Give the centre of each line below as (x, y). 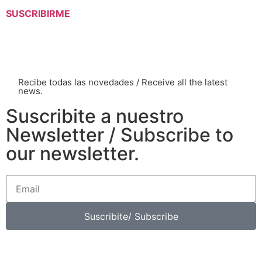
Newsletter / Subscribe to (120, 135)
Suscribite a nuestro (95, 116)
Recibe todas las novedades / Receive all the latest (123, 82)
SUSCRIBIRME (38, 14)
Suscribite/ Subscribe (131, 216)
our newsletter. (73, 154)
